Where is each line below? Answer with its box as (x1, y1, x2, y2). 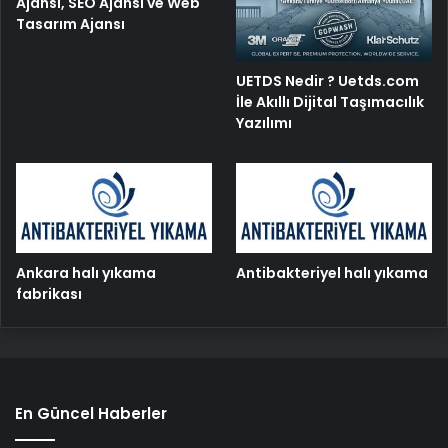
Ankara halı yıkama (16, 263, 156, 284)
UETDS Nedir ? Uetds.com (236, 71, 420, 92)
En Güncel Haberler (15, 403, 167, 425)
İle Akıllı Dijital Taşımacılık (236, 92, 425, 113)
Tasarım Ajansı (16, 13, 125, 34)
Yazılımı (236, 113, 293, 134)
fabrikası (16, 284, 82, 305)
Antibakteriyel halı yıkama (236, 263, 429, 284)
